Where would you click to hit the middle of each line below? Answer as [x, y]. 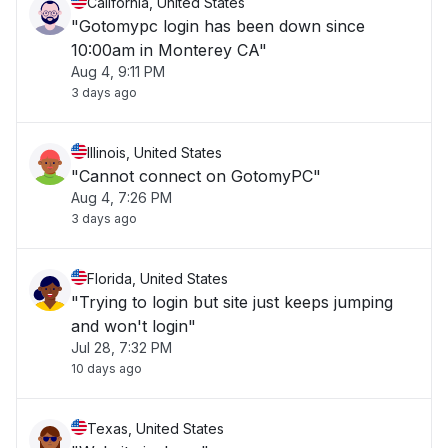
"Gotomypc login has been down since [218, 26]
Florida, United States [157, 278]
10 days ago [106, 368]
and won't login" [133, 326]
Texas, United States [155, 428]
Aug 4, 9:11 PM [118, 71]
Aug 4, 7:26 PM [121, 197]
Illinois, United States [154, 152]
